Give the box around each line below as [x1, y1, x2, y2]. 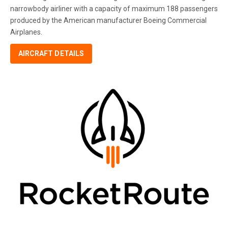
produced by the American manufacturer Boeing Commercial [10, 16, 207, 25]
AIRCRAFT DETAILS [18, 49, 84, 58]
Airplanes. [10, 28, 42, 37]
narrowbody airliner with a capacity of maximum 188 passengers [10, 5, 218, 13]
